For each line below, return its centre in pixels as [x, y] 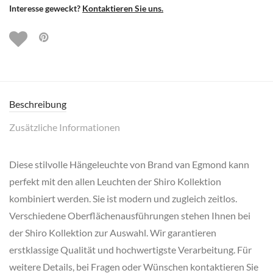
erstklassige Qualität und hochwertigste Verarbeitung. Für [130, 249]
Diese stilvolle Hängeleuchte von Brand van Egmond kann [129, 164]
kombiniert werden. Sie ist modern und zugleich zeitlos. [123, 198]
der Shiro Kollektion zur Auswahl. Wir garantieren [113, 232]
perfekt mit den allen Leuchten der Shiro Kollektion [115, 181]
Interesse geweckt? [46, 8]
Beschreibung [38, 104]
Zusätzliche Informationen [65, 127]
